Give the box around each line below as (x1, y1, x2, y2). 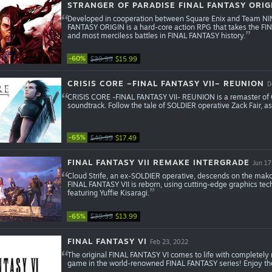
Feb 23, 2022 (149, 237, 188, 245)
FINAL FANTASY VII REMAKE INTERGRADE (67, 157, 250, 168)
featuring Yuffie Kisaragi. (67, 188, 149, 198)
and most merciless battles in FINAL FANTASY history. (67, 30, 245, 40)
